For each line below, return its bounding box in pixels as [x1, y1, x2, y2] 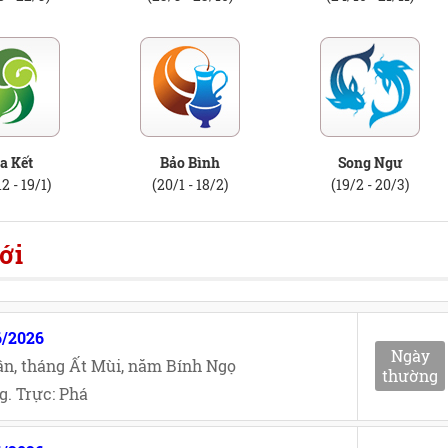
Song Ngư [338, 153, 402, 172]
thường [382, 365, 438, 386]
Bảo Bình [160, 153, 220, 172]
